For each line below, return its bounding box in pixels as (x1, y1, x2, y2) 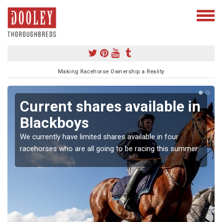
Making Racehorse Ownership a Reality (57, 68, 165, 75)
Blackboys (20, 113, 89, 131)
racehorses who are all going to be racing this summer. (20, 144, 199, 153)
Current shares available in (20, 97, 201, 115)
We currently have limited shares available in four (20, 132, 178, 141)
